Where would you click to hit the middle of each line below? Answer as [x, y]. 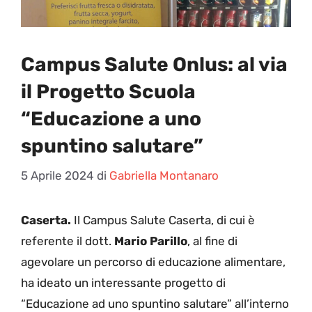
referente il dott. [68, 241]
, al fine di [212, 241]
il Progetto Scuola [108, 91]
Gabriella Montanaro [164, 176]
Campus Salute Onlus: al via [154, 64]
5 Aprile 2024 [57, 176]
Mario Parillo [151, 241]
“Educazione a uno [111, 118]
